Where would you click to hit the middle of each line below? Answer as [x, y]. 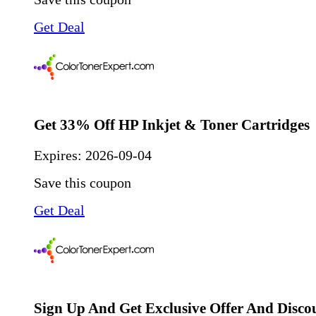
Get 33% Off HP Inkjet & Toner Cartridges [172, 125]
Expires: [60, 156]
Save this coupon [83, 183]
